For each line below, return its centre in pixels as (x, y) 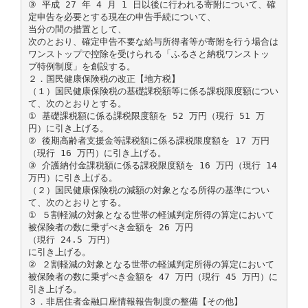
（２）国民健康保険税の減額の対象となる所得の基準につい (148, 190)
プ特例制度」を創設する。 (81, 66)
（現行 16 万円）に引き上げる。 (97, 153)
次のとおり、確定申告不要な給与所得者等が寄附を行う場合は (153, 41)
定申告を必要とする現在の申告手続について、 (122, 16)
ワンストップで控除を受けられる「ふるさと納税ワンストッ (148, 54)
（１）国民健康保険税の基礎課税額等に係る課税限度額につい (153, 91)
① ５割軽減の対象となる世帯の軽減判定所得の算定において (151, 214)
